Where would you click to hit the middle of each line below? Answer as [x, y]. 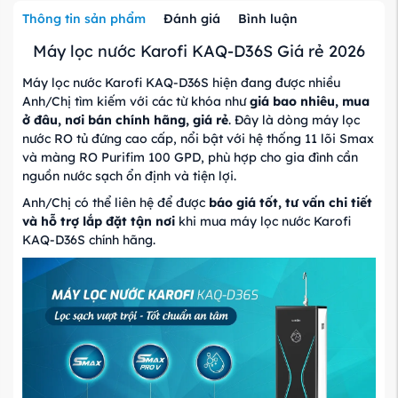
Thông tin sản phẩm [84, 18]
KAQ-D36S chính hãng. [89, 239]
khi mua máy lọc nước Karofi [263, 221]
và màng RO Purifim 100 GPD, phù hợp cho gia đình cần [190, 157]
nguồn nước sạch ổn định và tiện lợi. [129, 175]
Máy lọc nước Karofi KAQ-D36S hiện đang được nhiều [181, 82]
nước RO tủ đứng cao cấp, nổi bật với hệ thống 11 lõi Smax [198, 138]
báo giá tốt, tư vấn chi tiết [291, 202]
